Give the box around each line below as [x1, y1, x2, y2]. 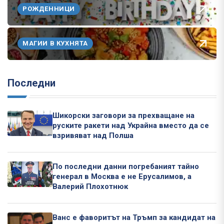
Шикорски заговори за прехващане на [52, 110, 194, 120]
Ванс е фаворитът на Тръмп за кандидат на [52, 212, 215, 222]
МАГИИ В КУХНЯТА [22, 39, 88, 47]
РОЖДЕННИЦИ [22, 5, 75, 13]
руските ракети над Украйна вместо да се [52, 120, 209, 130]
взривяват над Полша [52, 130, 133, 140]
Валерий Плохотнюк [52, 181, 128, 191]
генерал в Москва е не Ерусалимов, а [52, 171, 191, 181]
